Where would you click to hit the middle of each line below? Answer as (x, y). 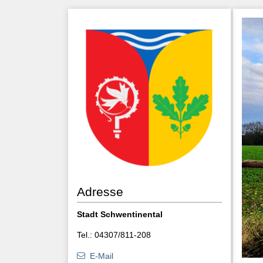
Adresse (100, 192)
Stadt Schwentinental (119, 215)
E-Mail (101, 256)
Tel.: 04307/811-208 (114, 235)
